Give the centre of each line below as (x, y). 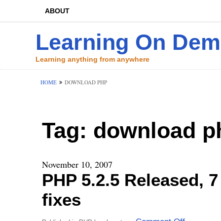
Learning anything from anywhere (92, 59)
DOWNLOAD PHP (86, 82)
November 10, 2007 (77, 165)
